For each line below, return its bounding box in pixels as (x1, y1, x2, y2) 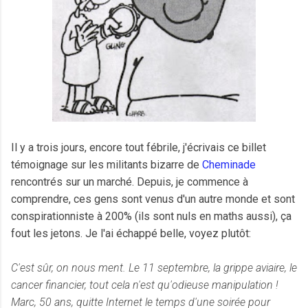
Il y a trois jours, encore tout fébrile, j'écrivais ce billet (11, 141, 266, 155)
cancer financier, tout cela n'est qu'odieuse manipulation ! (11, 278, 278, 292)
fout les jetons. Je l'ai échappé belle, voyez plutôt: (11, 227, 251, 241)
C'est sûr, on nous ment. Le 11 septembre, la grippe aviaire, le (11, 261, 297, 275)
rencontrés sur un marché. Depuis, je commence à (11, 175, 248, 189)
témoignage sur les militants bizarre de (11, 158, 202, 172)
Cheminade (202, 158, 256, 172)
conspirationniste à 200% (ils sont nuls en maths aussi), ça (11, 210, 291, 223)
